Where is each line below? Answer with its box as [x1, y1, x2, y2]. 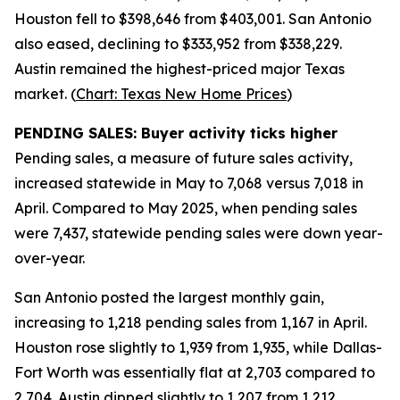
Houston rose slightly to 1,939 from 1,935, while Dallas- [14, 338, 382, 356]
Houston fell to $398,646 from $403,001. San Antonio [14, 10, 371, 28]
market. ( [14, 85, 76, 103]
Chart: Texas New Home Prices [76, 85, 287, 103]
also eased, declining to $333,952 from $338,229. [14, 35, 342, 53]
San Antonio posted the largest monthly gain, [14, 288, 324, 306]
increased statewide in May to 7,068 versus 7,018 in [14, 174, 363, 192]
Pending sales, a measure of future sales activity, [14, 149, 353, 167]
